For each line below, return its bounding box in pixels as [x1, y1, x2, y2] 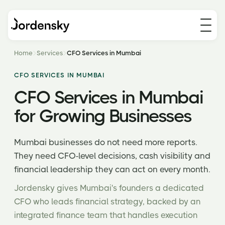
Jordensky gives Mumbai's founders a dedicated [14, 183, 204, 193]
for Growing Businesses [14, 105, 192, 127]
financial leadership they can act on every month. [14, 164, 210, 174]
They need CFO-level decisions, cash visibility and [14, 151, 210, 161]
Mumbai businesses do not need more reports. [14, 137, 197, 147]
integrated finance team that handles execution [14, 210, 197, 220]
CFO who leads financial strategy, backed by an [14, 197, 200, 206]
